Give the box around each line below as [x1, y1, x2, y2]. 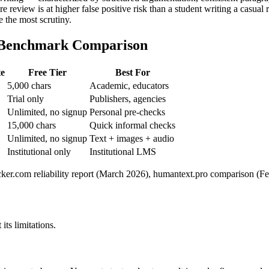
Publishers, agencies [89, 93, 166, 104]
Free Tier [28, 67, 67, 77]
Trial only [7, 93, 44, 104]
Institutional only [7, 146, 71, 157]
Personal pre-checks [89, 106, 165, 117]
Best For [115, 67, 150, 77]
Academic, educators [89, 80, 169, 91]
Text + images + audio [89, 133, 174, 144]
